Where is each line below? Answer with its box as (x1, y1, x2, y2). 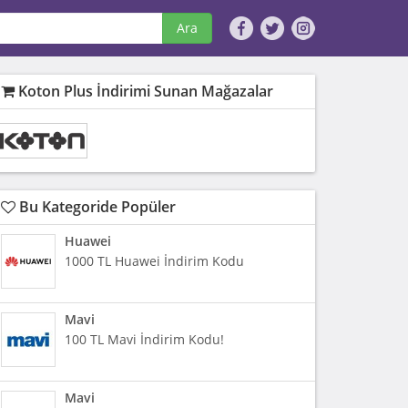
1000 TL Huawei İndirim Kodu (65, 251, 244, 270)
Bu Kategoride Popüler (15, 196, 176, 217)
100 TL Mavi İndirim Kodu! (65, 330, 224, 348)
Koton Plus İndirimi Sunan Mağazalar (15, 81, 273, 101)
